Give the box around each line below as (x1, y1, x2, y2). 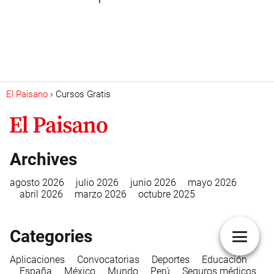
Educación (202, 253, 247, 265)
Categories (10, 226, 92, 246)
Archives (10, 149, 77, 169)
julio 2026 (76, 176, 119, 188)
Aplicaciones (10, 253, 65, 265)
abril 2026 (20, 188, 63, 200)
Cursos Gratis (56, 89, 111, 100)
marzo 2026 (75, 188, 127, 200)
